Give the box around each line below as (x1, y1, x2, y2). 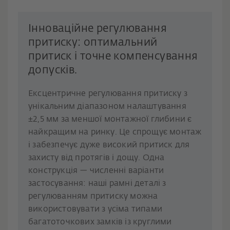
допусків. (28, 65, 78, 76)
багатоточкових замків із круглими (28, 218, 172, 226)
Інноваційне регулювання (28, 23, 167, 34)
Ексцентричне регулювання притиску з (28, 89, 188, 98)
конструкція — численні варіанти (28, 166, 164, 175)
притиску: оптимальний (28, 37, 158, 48)
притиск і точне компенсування (28, 51, 198, 62)
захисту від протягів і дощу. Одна (28, 154, 165, 162)
